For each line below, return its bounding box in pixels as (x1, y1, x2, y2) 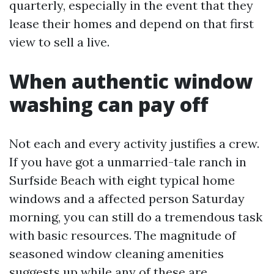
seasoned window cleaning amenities (9, 246, 224, 261)
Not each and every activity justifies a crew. (9, 136, 259, 151)
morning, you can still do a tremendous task (9, 209, 262, 224)
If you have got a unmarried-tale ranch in (9, 154, 246, 169)
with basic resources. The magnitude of (9, 228, 236, 243)
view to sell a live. (9, 34, 109, 50)
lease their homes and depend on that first (9, 16, 254, 31)
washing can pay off (9, 91, 208, 117)
